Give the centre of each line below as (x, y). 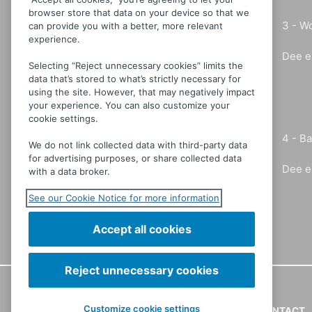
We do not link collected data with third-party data (138, 145)
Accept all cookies (142, 229)
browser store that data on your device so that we (139, 13)
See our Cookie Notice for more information (124, 198)
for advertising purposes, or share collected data (135, 158)
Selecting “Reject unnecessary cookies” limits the (136, 65)
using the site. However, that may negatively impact (142, 92)
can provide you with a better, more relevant (126, 26)
